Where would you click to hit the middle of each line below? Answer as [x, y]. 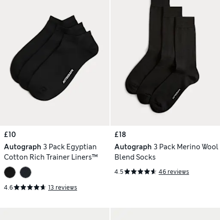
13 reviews [63, 187]
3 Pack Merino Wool [186, 147]
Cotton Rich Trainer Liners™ [51, 157]
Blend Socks [135, 157]
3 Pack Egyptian [70, 147]
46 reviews [174, 172]
